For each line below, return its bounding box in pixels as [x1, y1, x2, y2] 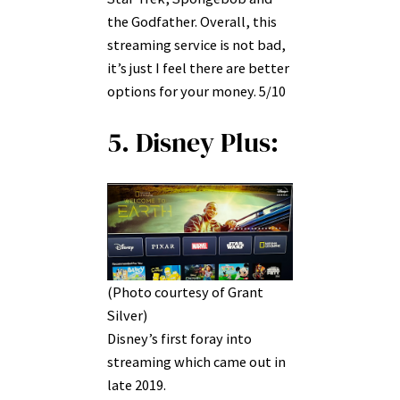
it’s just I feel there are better [107, 58, 289, 77]
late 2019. [107, 375, 166, 394]
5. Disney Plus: [107, 124, 285, 162]
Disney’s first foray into [107, 329, 252, 347]
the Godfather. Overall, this [107, 12, 277, 30]
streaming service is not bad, [107, 35, 286, 54]
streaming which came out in [107, 352, 286, 371]
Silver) [107, 305, 147, 324]
